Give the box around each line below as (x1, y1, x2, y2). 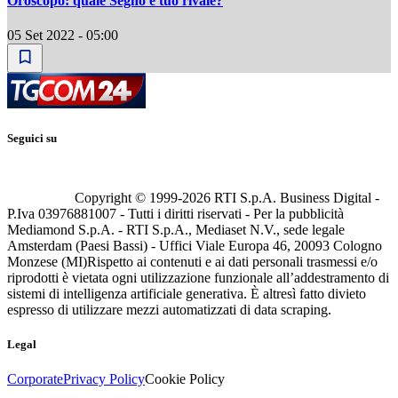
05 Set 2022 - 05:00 (7, 28, 118, 44)
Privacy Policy (63, 371, 145, 386)
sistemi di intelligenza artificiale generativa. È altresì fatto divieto (7, 285, 366, 301)
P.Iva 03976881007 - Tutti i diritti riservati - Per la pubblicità (7, 205, 344, 221)
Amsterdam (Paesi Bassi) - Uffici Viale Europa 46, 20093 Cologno (7, 237, 382, 253)
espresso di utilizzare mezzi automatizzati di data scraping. (7, 301, 331, 317)
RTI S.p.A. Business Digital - (211, 189, 379, 205)
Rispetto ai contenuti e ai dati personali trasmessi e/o (87, 253, 378, 269)
